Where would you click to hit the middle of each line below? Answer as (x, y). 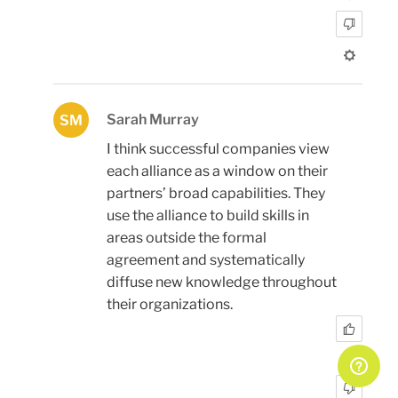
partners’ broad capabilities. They (216, 193)
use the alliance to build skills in (208, 215)
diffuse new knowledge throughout (222, 282)
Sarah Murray (153, 119)
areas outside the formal (187, 237)
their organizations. (170, 304)
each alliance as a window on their (217, 171)
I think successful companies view (218, 148)
